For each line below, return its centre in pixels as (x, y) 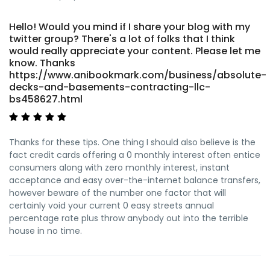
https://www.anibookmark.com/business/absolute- (138, 75)
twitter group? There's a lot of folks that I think (122, 39)
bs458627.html (46, 99)
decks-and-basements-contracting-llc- (110, 87)
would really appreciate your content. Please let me (135, 51)
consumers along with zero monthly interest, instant (119, 167)
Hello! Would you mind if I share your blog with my (130, 27)
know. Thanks (42, 63)
